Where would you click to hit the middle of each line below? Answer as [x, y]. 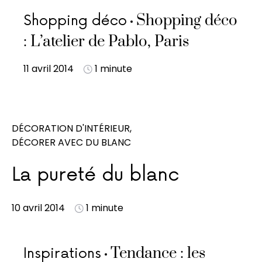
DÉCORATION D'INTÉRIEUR [71, 128]
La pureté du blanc [95, 175]
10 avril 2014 [38, 208]
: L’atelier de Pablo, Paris [106, 42]
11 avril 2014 [49, 69]
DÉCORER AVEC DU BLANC [71, 142]
